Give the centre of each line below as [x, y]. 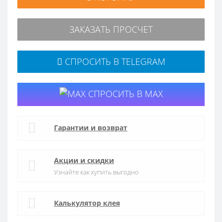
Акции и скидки [84, 161]
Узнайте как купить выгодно [96, 172]
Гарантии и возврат [91, 127]
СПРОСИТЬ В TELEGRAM [114, 61]
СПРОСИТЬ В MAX [124, 93]
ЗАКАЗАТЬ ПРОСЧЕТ [111, 29]
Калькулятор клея [87, 203]
